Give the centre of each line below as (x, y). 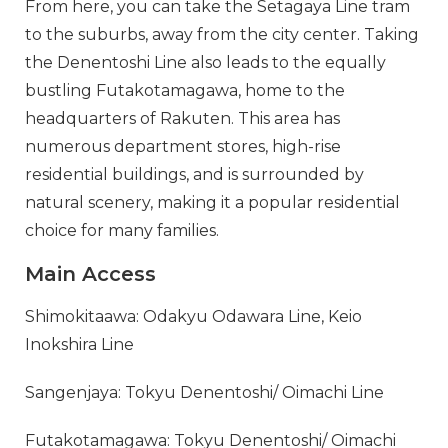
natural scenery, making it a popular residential (212, 202)
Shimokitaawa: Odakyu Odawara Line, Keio (193, 316)
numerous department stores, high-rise (183, 146)
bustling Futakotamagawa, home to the (185, 90)
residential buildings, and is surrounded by (194, 174)
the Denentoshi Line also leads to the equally (205, 62)
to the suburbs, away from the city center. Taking (222, 34)
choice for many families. (122, 230)
